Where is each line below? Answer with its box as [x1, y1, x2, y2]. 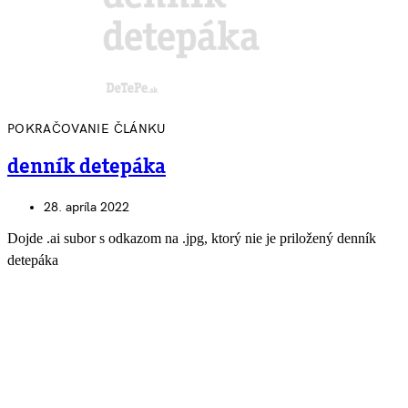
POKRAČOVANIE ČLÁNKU [7, 121, 167, 138]
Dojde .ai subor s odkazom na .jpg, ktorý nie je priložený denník [7, 229, 376, 246]
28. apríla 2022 [44, 199, 129, 215]
